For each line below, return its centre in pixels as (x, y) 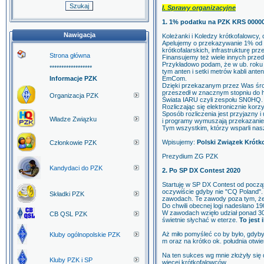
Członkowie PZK (73, 143)
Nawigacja (79, 35)
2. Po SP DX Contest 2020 (201, 170)
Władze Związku (73, 119)
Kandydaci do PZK (76, 168)
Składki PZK (67, 194)
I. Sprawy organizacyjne (199, 8)
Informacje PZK (73, 78)
